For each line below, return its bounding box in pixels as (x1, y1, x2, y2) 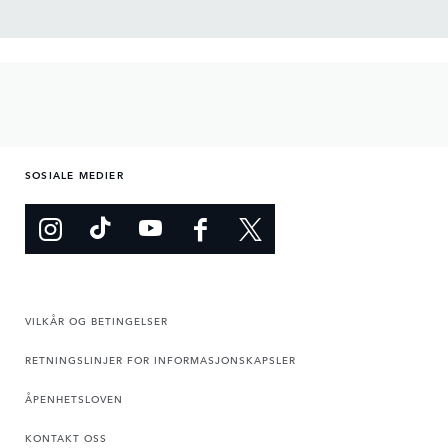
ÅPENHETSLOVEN (25, 390, 123, 407)
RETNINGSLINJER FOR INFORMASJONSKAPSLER (25, 351, 296, 368)
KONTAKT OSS (25, 429, 107, 446)
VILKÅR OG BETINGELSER (25, 312, 168, 329)
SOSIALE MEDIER (25, 166, 124, 183)
